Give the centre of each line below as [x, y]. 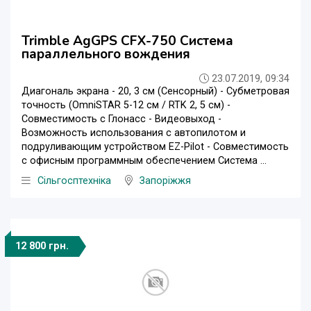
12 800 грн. [42, 246]
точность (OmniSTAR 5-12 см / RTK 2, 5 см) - [126, 106]
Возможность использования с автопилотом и [134, 133]
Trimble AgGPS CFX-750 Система [127, 41]
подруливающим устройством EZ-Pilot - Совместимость [155, 147]
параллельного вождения [106, 54]
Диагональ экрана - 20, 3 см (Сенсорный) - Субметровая [155, 92]
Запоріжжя [165, 181]
